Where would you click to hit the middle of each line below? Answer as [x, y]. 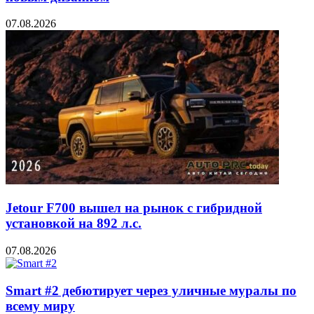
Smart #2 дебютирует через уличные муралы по [151, 290]
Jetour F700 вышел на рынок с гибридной [134, 208]
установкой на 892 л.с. [74, 224]
